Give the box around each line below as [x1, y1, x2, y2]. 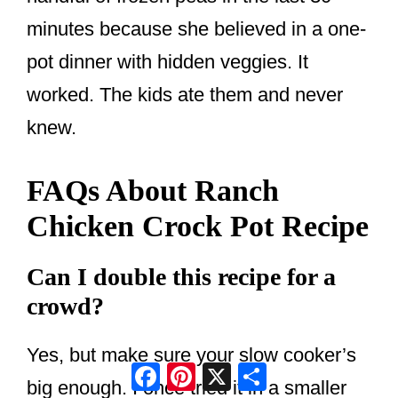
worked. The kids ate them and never [27, 84, 343, 107]
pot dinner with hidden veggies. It [27, 51, 308, 74]
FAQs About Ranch [27, 174, 279, 208]
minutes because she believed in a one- [27, 18, 366, 41]
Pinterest [195, 358, 272, 380]
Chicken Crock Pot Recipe [27, 210, 369, 243]
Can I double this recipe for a [27, 263, 336, 291]
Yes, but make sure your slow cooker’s [27, 344, 356, 367]
